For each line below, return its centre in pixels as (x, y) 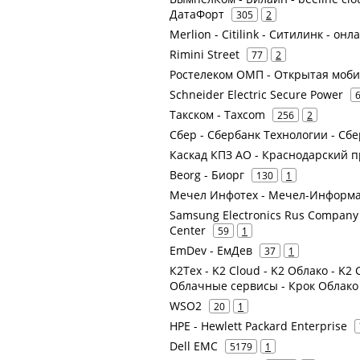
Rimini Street (205, 54)
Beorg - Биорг (207, 175)
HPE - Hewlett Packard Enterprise (258, 326)
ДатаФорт (197, 14)
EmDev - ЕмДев (211, 250)
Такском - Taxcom (217, 115)
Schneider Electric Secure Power (256, 94)
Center (188, 230)
